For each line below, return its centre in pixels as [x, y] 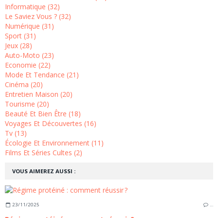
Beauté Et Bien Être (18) [43, 114]
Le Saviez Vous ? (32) [38, 17]
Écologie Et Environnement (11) [54, 143]
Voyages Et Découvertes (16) [51, 124]
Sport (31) [20, 36]
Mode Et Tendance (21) [42, 75]
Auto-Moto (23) [29, 55]
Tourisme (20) [27, 104]
